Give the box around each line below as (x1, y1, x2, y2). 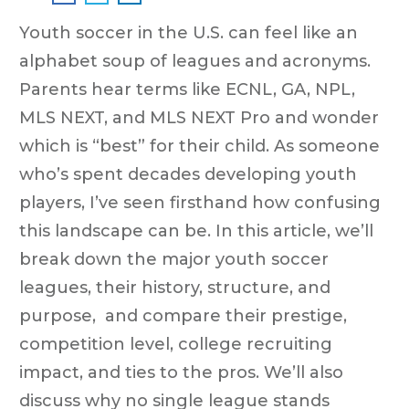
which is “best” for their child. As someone (19, 135, 380, 156)
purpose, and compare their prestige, (19, 305, 347, 326)
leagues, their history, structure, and (19, 277, 330, 298)
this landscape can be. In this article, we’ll (19, 220, 373, 241)
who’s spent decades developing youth (19, 163, 357, 184)
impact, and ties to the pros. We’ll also (19, 362, 343, 383)
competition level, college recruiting (19, 333, 332, 354)
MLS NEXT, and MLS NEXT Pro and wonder (19, 107, 379, 128)
